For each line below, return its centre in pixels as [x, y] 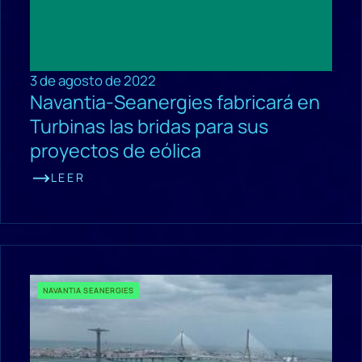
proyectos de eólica [115, 150]
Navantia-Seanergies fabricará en [175, 101]
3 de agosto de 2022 [93, 80]
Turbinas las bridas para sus [149, 126]
